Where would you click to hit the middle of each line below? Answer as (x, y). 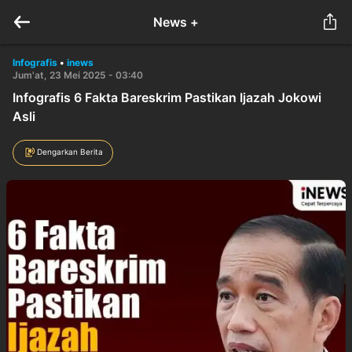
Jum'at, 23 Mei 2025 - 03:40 (78, 75)
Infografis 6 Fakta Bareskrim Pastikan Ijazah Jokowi (167, 97)
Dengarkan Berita (70, 151)
